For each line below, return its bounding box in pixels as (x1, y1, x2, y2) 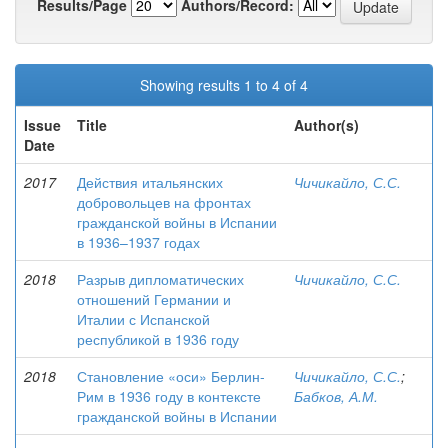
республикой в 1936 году (77, 329, 239, 349)
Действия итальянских (77, 172, 223, 192)
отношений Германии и (77, 289, 231, 309)
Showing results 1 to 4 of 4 (140, 75, 308, 95)
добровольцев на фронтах (77, 192, 251, 212)
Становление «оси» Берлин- (77, 366, 265, 386)
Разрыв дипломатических (77, 269, 244, 289)
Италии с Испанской (77, 309, 210, 329)
